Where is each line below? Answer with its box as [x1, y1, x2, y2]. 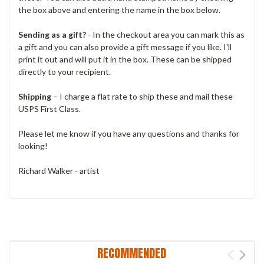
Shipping [18, 91, 51, 102]
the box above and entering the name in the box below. [18, 5, 220, 15]
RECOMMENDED [97, 244, 166, 263]
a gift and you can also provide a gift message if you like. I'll [18, 42, 232, 52]
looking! [18, 141, 48, 151]
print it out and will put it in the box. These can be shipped [18, 54, 232, 65]
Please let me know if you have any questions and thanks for [18, 128, 239, 139]
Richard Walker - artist [18, 166, 100, 176]
